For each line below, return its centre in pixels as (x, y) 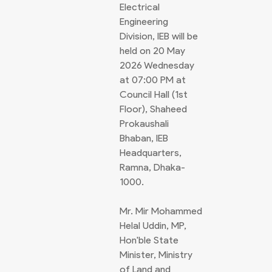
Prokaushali (144, 124)
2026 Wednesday (157, 65)
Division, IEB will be (159, 36)
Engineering (144, 22)
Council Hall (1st (154, 94)
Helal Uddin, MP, (153, 226)
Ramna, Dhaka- (152, 167)
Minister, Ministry (156, 255)
